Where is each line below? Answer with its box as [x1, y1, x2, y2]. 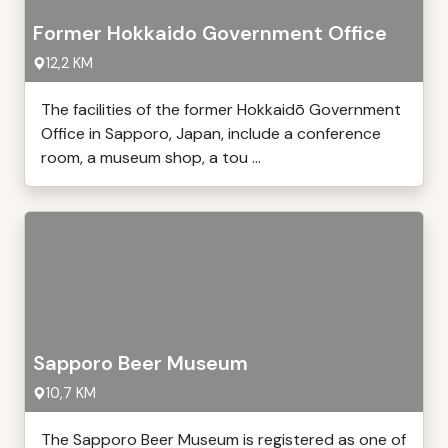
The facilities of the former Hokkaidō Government [41, 99, 401, 120]
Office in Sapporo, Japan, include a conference [41, 123, 381, 144]
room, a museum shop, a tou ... [41, 147, 261, 168]
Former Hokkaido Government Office [33, 20, 387, 46]
